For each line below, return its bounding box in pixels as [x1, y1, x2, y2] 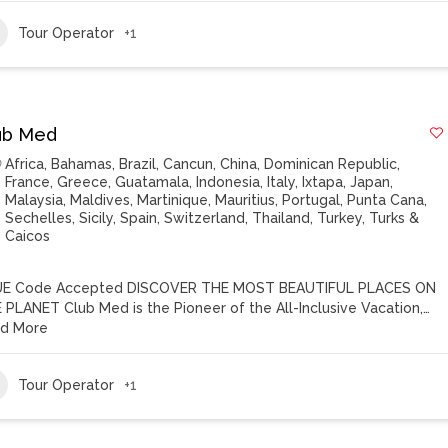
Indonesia [196, 174, 261, 190]
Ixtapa [302, 174, 344, 190]
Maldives [70, 192, 131, 208]
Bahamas [51, 156, 113, 172]
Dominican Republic [264, 156, 398, 172]
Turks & [369, 210, 420, 226]
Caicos [5, 228, 51, 244]
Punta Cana [347, 192, 425, 208]
